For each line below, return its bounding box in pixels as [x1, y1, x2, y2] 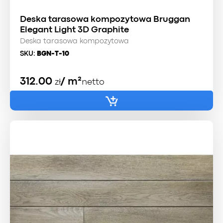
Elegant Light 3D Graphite [20, 26, 129, 34]
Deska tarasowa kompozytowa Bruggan [20, 15, 190, 23]
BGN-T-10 [37, 50, 69, 57]
